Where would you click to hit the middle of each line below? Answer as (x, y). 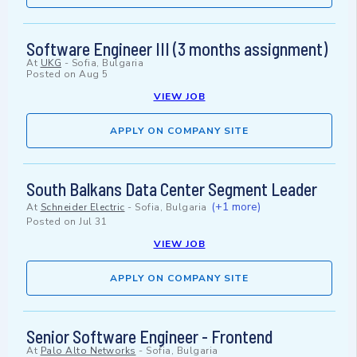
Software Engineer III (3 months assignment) (177, 49)
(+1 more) (236, 207)
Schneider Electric (82, 208)
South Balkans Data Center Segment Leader (172, 189)
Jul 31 (93, 222)
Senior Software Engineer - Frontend (149, 337)
